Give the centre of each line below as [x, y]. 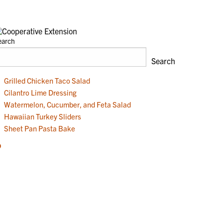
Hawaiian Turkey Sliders [42, 116]
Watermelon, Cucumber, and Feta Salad [67, 104]
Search [163, 61]
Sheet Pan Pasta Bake [39, 128]
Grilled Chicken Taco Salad [47, 80]
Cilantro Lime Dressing [40, 92]
